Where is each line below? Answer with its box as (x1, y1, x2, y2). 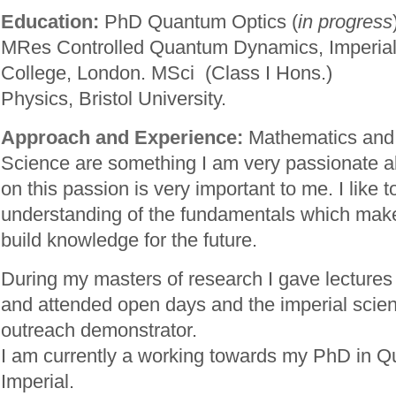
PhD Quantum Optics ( (99, 11, 298, 33)
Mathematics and (243, 126, 394, 148)
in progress (298, 11, 392, 33)
